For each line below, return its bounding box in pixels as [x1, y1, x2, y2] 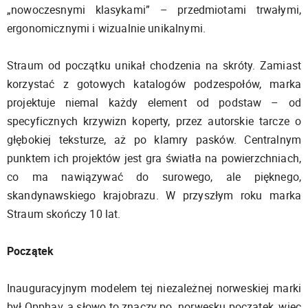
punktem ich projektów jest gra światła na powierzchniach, [7, 150, 301, 166]
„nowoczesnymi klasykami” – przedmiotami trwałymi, [7, 1, 301, 17]
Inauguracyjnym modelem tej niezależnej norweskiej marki [7, 280, 301, 296]
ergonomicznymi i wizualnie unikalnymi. [7, 20, 206, 36]
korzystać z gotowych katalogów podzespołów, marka [7, 76, 301, 91]
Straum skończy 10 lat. [7, 206, 121, 221]
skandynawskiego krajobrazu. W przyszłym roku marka [7, 187, 301, 203]
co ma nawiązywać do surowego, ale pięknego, [7, 168, 301, 184]
